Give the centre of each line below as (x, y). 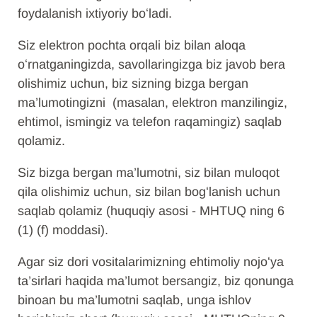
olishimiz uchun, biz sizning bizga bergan (133, 83)
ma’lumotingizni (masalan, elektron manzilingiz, (152, 103)
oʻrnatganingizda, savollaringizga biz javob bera (151, 64)
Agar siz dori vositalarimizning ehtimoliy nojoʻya (151, 262)
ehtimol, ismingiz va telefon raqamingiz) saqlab (150, 122)
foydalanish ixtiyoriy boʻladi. (95, 13)
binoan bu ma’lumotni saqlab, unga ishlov (134, 300)
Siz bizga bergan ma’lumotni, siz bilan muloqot (149, 173)
